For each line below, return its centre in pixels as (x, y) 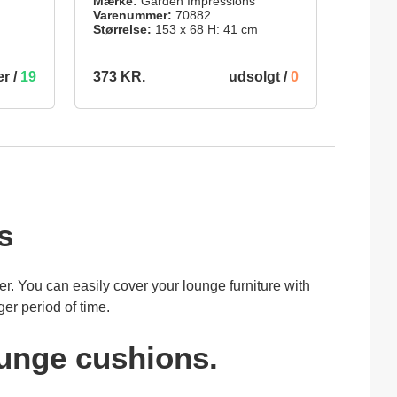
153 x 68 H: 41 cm (204, 29)
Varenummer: (132, 15)
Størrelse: (122, 29)
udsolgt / (260, 76)
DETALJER (196, 133)
